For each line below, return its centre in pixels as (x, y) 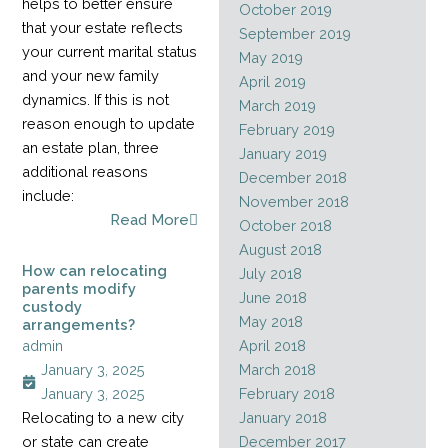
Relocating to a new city (103, 417)
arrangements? (79, 324)
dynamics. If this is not (96, 99)
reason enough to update (109, 123)
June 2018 (272, 298)
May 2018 (270, 322)
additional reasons (85, 171)
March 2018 (277, 370)
